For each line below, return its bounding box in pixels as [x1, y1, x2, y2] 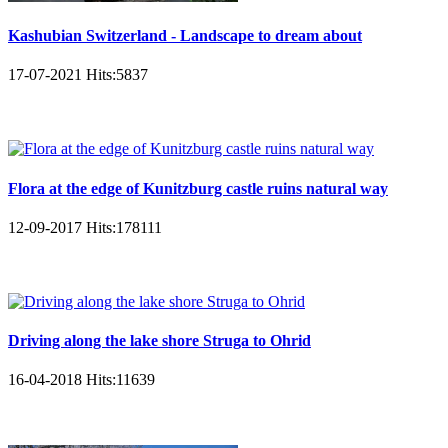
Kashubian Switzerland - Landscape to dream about [8, 27, 362, 45]
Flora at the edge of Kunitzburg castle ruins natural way [8, 179, 388, 197]
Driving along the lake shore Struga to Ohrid [8, 332, 311, 350]
